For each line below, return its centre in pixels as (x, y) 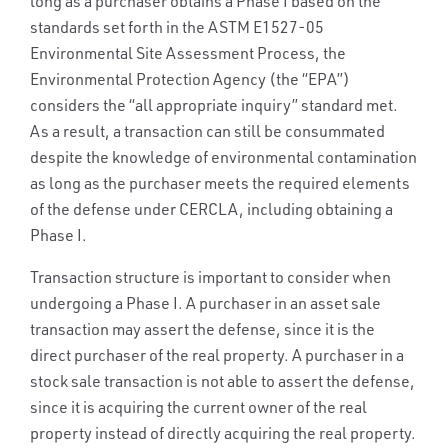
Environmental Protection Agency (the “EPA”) (190, 79)
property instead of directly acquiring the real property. (223, 433)
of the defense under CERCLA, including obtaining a (211, 209)
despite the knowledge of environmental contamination (223, 157)
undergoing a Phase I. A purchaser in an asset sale (205, 303)
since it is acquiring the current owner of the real (198, 407)
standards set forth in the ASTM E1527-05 (177, 27)
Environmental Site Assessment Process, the (188, 53)
